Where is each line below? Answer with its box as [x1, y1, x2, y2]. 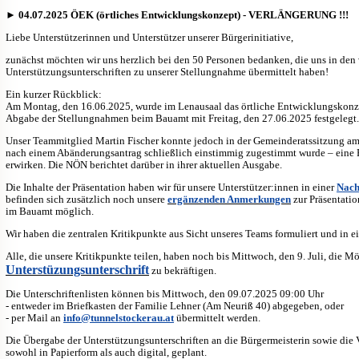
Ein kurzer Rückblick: [6, 87, 102, 100]
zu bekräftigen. [149, 264, 216, 276]
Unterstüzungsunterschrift [6, 262, 149, 276]
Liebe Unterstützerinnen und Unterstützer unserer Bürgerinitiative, [6, 30, 293, 43]
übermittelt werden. [174, 311, 260, 324]
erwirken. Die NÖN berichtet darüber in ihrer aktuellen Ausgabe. [6, 158, 282, 171]
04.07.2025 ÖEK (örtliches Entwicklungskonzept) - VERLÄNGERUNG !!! [18, 8, 349, 21]
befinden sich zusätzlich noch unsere [6, 192, 167, 205]
